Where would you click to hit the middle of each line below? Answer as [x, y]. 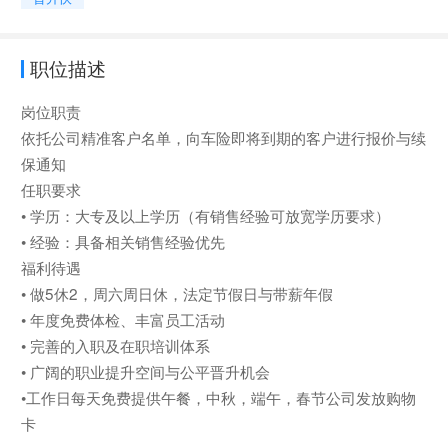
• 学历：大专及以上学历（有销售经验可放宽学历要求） [205, 215]
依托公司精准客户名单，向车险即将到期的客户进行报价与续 [223, 137]
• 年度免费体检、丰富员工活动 [122, 319]
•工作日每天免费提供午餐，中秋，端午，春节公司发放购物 [218, 397]
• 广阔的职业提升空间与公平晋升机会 [145, 371]
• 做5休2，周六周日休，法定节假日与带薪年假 [176, 293]
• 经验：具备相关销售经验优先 [122, 241]
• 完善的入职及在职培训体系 [115, 345]
